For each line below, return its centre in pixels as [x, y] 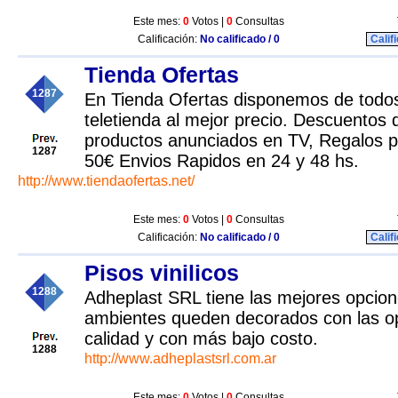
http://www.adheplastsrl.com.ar [180, 358]
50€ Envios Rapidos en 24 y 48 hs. [222, 161]
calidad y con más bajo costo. [201, 338]
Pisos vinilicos [162, 273]
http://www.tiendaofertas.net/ [106, 181]
